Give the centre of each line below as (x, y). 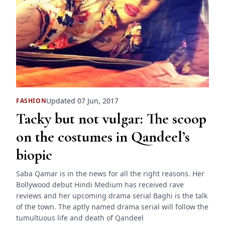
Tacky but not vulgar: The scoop (111, 119)
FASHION (31, 100)
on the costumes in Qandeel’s (103, 137)
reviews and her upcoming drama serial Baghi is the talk (112, 196)
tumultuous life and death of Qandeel (80, 218)
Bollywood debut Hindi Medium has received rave (100, 185)
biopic (34, 155)
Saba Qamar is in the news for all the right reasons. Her (110, 174)
